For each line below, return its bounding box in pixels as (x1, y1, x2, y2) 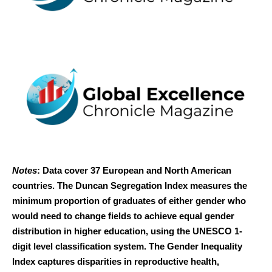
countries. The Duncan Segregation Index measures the (12, 180, 247, 191)
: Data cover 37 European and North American (37, 165, 231, 175)
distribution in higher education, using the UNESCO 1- (12, 225, 242, 236)
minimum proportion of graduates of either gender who (12, 195, 246, 206)
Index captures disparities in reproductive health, (12, 256, 219, 267)
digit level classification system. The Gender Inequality (12, 240, 242, 251)
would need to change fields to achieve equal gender (12, 210, 234, 221)
